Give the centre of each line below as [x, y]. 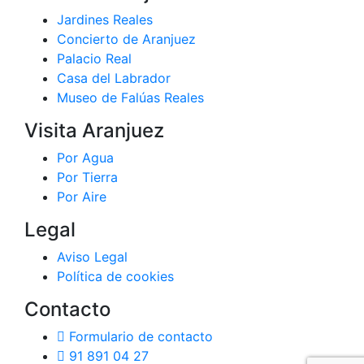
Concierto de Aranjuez [126, 39]
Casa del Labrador [114, 78]
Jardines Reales [105, 20]
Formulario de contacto [139, 337]
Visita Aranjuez [94, 131]
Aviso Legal [92, 257]
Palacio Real [94, 59]
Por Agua [85, 158]
